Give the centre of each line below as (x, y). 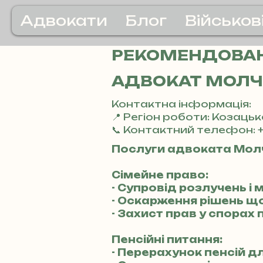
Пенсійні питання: (167, 240)
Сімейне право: (160, 175)
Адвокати (64, 21)
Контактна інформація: (181, 104)
